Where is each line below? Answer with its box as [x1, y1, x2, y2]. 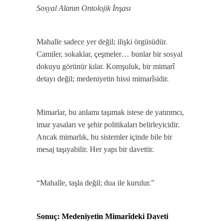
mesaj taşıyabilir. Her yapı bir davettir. [37, 145, 154, 153]
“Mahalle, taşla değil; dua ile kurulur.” [37, 179, 154, 187]
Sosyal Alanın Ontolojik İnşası [37, 4, 131, 12]
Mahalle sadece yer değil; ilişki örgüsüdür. [37, 37, 167, 46]
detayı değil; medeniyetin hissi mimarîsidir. [37, 74, 169, 83]
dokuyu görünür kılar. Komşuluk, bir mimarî [37, 62, 175, 71]
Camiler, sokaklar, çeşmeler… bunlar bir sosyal [37, 50, 183, 58]
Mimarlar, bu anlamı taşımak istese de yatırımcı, [37, 108, 184, 116]
